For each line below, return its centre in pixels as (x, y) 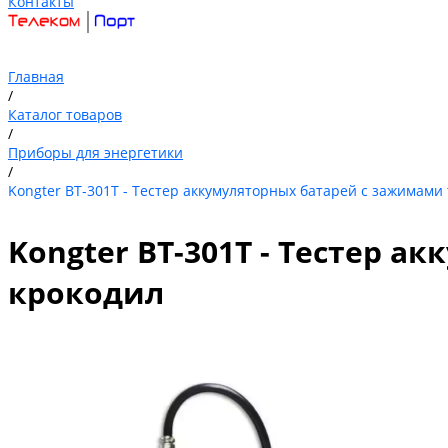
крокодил (86, 293)
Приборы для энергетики (95, 152)
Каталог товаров (65, 114)
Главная (36, 76)
